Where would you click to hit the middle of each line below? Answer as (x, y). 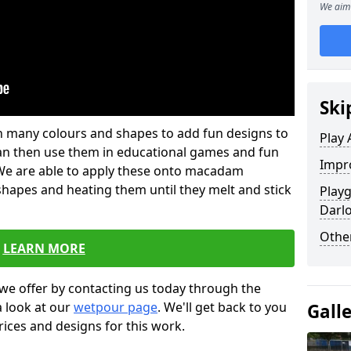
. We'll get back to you (222, 307)
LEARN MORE (44, 248)
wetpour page (116, 307)
